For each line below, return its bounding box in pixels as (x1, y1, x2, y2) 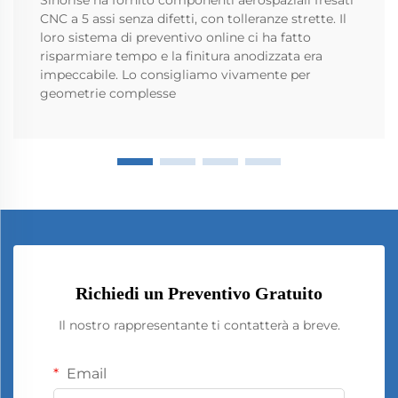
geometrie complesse (40, 84, 176, 101)
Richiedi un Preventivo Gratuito (76, 283, 322, 303)
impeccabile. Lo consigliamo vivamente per (40, 66, 311, 83)
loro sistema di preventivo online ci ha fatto (40, 28, 311, 45)
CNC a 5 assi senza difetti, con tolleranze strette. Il (40, 10, 346, 27)
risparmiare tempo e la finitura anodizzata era (40, 47, 322, 64)
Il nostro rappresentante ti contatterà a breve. (58, 316, 340, 333)
